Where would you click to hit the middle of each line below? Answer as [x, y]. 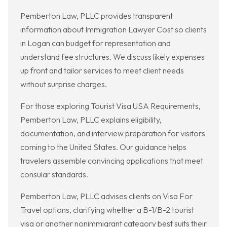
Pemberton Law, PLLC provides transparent [97, 16]
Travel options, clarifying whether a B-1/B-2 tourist [107, 210]
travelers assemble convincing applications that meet [112, 161]
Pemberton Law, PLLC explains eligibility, [91, 120]
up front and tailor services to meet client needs [102, 71]
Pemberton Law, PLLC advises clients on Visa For [106, 196]
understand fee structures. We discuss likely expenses [112, 57]
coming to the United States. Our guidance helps [103, 147]
